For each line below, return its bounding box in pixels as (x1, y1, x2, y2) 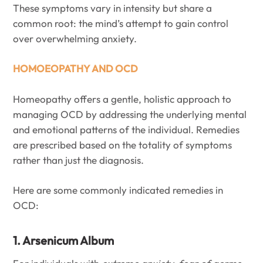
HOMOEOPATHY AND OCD (13, 62, 138, 75)
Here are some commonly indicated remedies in (13, 184, 223, 196)
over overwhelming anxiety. (13, 32, 137, 45)
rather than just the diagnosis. (13, 153, 144, 166)
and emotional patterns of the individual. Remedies (13, 123, 240, 136)
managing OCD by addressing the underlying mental (13, 107, 247, 120)
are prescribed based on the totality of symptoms (13, 138, 232, 151)
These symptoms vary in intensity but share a (13, 1, 212, 14)
